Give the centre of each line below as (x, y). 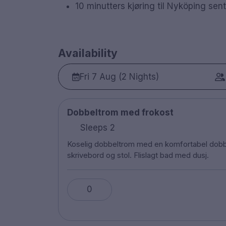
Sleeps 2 (96, 128)
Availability (88, 53)
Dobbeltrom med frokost (120, 112)
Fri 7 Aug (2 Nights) (120, 76)
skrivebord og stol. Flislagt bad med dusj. (138, 155)
